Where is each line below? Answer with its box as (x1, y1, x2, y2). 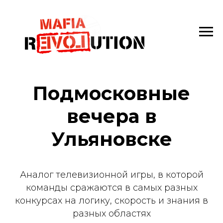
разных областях (72, 208, 151, 219)
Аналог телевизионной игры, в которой (19, 169, 204, 180)
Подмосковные (33, 82, 190, 105)
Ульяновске (51, 127, 172, 151)
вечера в (66, 105, 157, 128)
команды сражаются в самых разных (25, 182, 198, 193)
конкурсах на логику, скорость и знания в (15, 195, 208, 206)
